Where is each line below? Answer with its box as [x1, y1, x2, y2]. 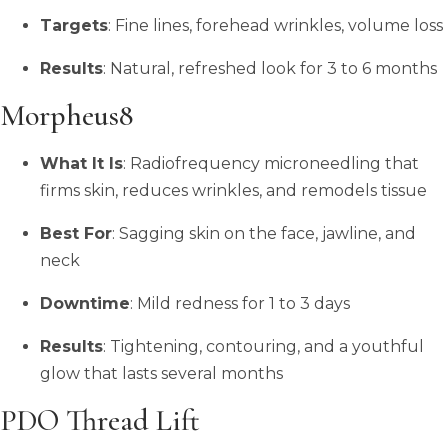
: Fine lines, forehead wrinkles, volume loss [108, 15, 443, 35]
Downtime [40, 293, 130, 313]
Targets [40, 15, 108, 35]
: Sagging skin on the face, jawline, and [112, 223, 416, 243]
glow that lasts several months [40, 363, 283, 383]
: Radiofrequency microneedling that [123, 153, 419, 173]
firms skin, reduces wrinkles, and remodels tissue [40, 180, 427, 200]
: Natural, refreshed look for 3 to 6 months [103, 58, 437, 78]
